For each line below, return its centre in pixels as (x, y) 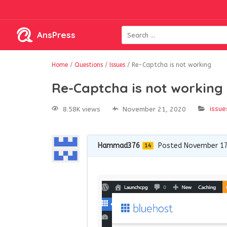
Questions (89, 65)
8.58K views (82, 109)
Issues (117, 65)
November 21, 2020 (154, 109)
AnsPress (56, 35)
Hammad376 (119, 145)
